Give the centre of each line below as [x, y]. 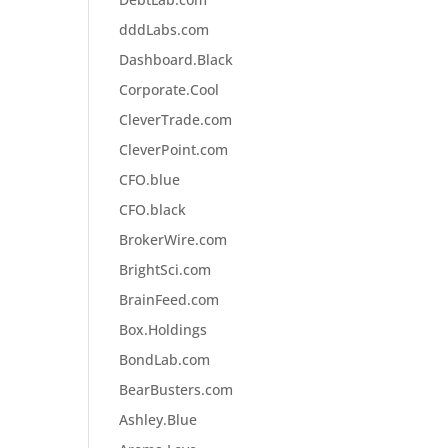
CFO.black [153, 209]
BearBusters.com [176, 389]
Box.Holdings [163, 329]
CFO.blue [150, 179]
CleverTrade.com [176, 119]
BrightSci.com [165, 269]
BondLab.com [165, 359]
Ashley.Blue [158, 419]
